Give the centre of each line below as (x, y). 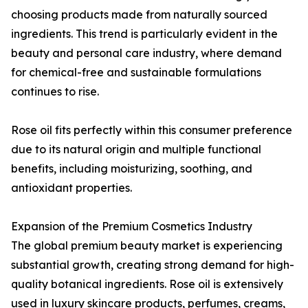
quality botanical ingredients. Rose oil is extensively (147, 284)
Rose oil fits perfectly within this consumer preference (152, 130)
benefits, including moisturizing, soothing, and (132, 169)
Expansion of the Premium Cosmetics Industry (132, 227)
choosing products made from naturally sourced (139, 15)
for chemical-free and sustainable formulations (136, 73)
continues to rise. (55, 92)
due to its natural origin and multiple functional (136, 150)
